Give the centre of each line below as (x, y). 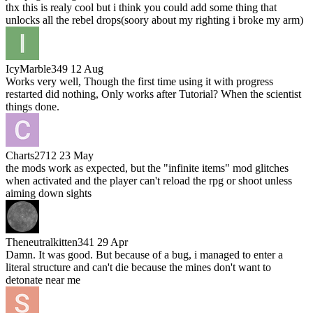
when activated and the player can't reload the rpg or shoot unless (149, 180)
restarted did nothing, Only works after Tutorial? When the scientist (153, 94)
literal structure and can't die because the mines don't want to (138, 267)
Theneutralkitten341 (50, 242)
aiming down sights (49, 193)
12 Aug (87, 68)
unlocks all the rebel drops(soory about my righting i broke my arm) (154, 20)
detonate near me (43, 279)
